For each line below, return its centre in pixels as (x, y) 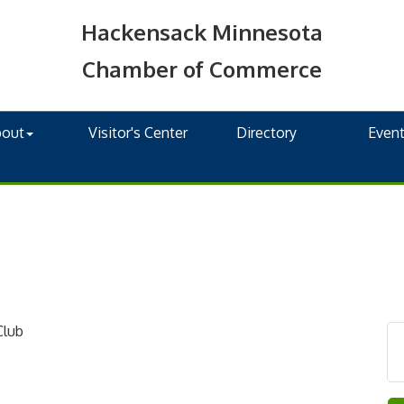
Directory (266, 133)
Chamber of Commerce (202, 69)
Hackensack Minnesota (202, 32)
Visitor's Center (138, 133)
